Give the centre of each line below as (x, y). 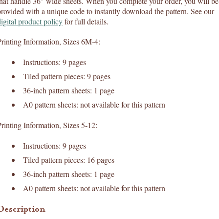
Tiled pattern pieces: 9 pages (67, 76)
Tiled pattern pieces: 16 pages (69, 160)
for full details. (86, 21)
